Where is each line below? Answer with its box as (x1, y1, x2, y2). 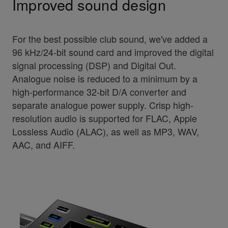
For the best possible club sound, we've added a (12, 32, 208, 45)
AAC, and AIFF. (12, 137, 75, 151)
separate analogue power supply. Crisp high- (12, 98, 193, 111)
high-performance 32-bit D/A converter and (12, 84, 186, 98)
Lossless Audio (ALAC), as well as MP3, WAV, (12, 124, 199, 138)
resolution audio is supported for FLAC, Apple (12, 111, 197, 125)
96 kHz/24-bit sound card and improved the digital (12, 45, 214, 59)
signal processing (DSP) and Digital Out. (12, 58, 176, 72)
